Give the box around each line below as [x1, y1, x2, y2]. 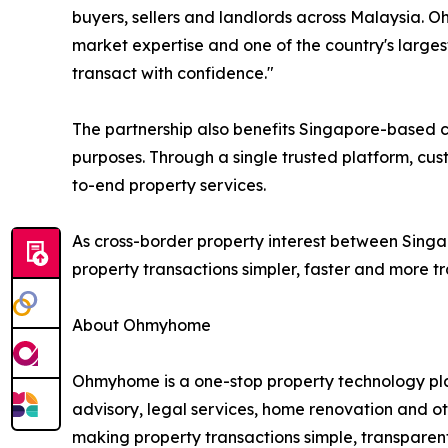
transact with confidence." [72, 62, 274, 83]
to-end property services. [72, 174, 266, 195]
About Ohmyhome [72, 314, 211, 335]
